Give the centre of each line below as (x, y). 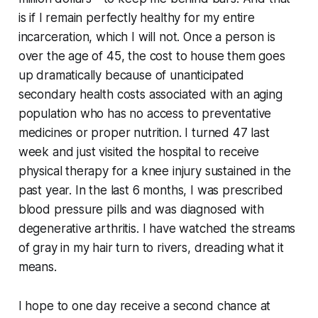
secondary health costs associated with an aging (150, 95)
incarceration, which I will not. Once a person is (147, 37)
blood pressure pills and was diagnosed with (141, 210)
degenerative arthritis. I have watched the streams (157, 229)
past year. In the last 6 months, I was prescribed (150, 191)
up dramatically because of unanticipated (131, 76)
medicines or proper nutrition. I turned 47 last (144, 133)
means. (37, 267)
